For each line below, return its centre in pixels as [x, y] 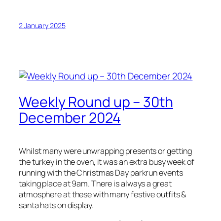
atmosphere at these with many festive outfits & [103, 194]
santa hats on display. [56, 205]
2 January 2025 [42, 26]
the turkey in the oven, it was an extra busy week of [107, 162]
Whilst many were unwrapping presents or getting [106, 151]
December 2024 [70, 117]
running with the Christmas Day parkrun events [101, 172]
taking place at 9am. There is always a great [95, 183]
